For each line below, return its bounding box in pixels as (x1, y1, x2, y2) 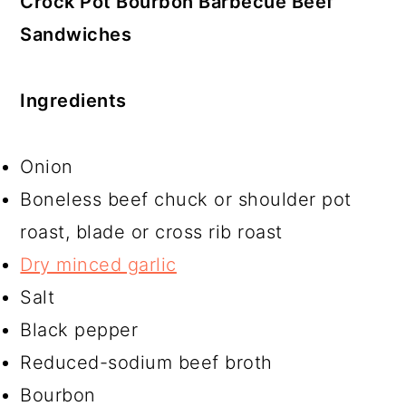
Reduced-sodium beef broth (20, 352, 273, 373)
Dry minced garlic (20, 254, 177, 275)
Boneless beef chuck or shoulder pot (20, 188, 352, 210)
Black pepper (20, 319, 139, 341)
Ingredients (20, 90, 127, 111)
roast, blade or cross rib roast (20, 221, 283, 243)
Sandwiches (20, 24, 132, 45)
